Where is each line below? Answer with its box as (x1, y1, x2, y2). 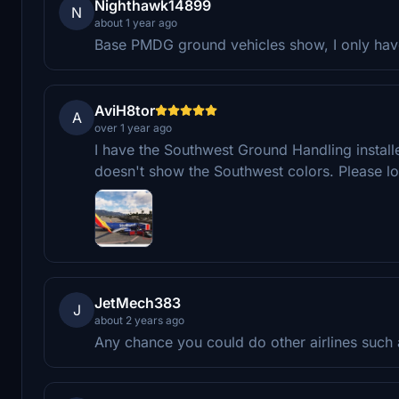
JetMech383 (94, 293, 181, 312)
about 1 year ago (94, 15, 177, 29)
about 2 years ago (94, 313, 184, 327)
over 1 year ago (94, 120, 172, 134)
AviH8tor (94, 101, 155, 119)
